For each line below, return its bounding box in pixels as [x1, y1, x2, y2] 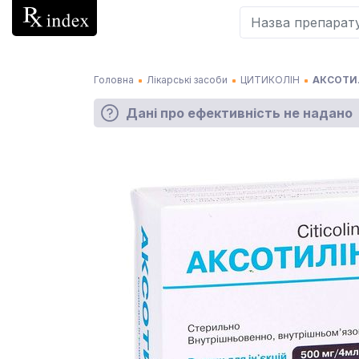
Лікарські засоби [147, 74, 228, 86]
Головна [94, 74, 134, 86]
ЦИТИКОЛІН [240, 74, 300, 86]
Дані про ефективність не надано [126, 104, 353, 121]
